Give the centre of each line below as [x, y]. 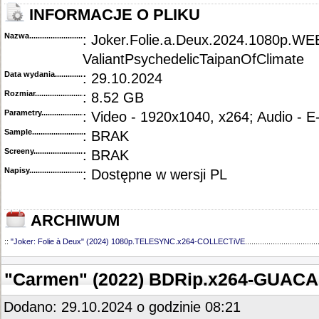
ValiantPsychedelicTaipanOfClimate [193, 59]
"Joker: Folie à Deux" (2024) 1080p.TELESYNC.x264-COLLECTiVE [128, 241]
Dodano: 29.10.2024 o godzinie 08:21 [122, 307]
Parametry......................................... [67, 113]
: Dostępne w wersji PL [155, 174]
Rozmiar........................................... [66, 93]
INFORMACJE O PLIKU [113, 15]
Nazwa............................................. [65, 36]
